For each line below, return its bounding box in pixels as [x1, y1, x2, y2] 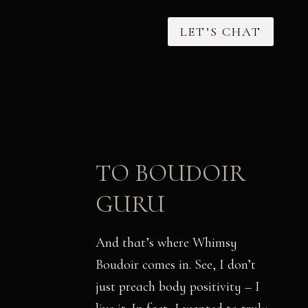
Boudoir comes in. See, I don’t [96, 256, 256, 274]
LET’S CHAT [180, 24, 262, 40]
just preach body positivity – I [96, 278, 260, 296]
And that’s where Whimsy [96, 234, 237, 252]
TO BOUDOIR [96, 158, 245, 188]
